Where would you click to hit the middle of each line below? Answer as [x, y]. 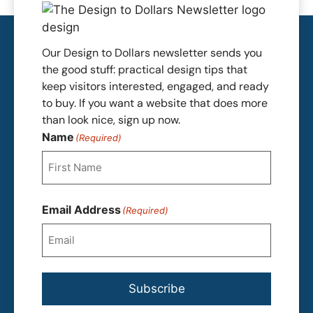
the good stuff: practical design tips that [145, 69]
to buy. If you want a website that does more [155, 103]
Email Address [81, 209]
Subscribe [156, 288]
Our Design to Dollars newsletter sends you [152, 52]
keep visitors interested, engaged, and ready [155, 86]
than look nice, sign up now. [111, 119]
